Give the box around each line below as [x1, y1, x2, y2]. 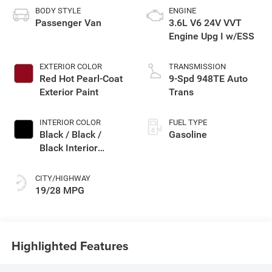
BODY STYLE [35, 5, 81, 15]
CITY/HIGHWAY [35, 173, 90, 183]
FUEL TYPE [169, 117, 207, 127]
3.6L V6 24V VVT [169, 16, 242, 29]
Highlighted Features [11, 237, 129, 255]
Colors [39, 155, 67, 167]
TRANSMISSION [169, 61, 226, 71]
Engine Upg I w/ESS [169, 30, 254, 42]
